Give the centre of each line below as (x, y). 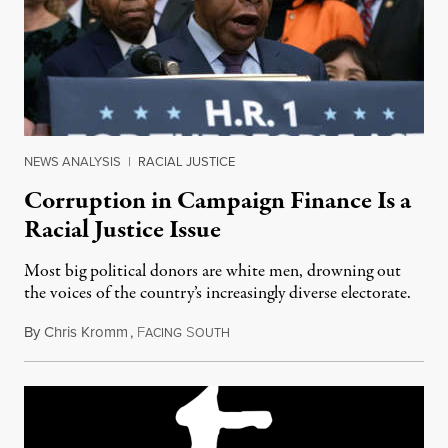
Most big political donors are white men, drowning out (212, 272)
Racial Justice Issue (122, 230)
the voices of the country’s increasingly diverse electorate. (217, 294)
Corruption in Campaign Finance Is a (217, 201)
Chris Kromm (86, 332)
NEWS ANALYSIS (72, 161)
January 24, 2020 (280, 332)
